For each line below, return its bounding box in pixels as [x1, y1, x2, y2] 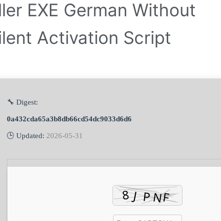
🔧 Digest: [7, 98, 38, 107]
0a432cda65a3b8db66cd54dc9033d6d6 [7, 115, 132, 123]
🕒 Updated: [7, 132, 46, 140]
